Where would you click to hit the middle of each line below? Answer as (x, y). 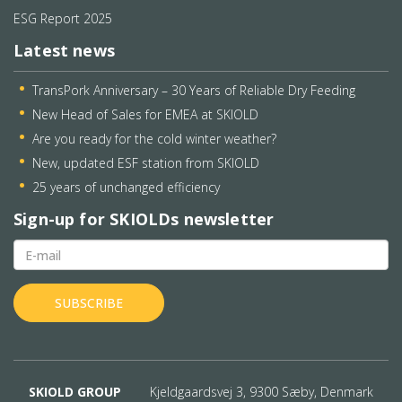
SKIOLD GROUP (75, 391)
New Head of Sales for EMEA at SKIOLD (145, 114)
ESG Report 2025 (63, 18)
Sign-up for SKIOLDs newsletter (144, 219)
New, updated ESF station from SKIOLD (146, 162)
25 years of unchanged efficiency (126, 187)
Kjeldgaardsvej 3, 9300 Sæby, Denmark (262, 391)
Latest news (64, 51)
